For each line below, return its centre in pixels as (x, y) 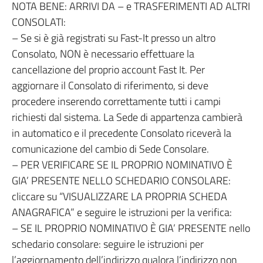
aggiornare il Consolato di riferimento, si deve (110, 85)
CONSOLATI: (39, 22)
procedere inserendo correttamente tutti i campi (116, 101)
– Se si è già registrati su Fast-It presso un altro (114, 38)
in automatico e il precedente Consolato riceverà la (122, 133)
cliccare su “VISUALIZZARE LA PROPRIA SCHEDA (119, 196)
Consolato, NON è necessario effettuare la (103, 54)
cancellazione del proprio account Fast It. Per (108, 70)
